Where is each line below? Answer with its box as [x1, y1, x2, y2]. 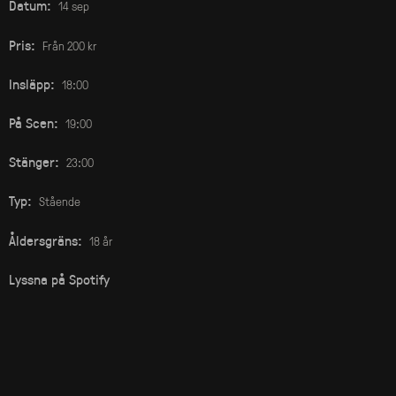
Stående [38, 193, 80, 210]
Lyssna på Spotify [8, 269, 110, 288]
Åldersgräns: [8, 230, 82, 249]
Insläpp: [8, 73, 55, 93]
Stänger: [8, 152, 59, 171]
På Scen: [8, 113, 58, 133]
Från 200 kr [42, 36, 97, 54]
